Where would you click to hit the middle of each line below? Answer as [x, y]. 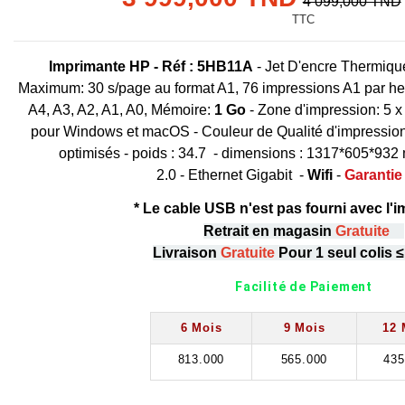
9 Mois [304, 327]
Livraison [186, 252]
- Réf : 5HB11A [204, 67]
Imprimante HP [102, 67]
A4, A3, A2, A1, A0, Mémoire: [122, 110]
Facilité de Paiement [303, 286]
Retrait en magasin [267, 231]
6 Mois [201, 327]
